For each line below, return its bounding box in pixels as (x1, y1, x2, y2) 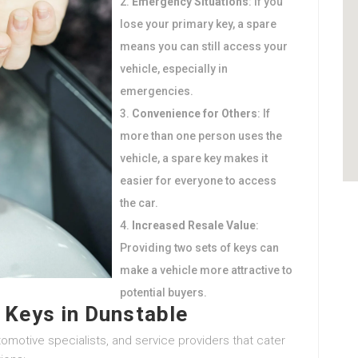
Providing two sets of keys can (120, 241, 279, 254)
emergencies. (120, 85, 193, 97)
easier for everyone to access (120, 174, 276, 187)
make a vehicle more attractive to (120, 264, 292, 276)
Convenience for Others (132, 107, 257, 120)
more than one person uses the (120, 129, 282, 142)
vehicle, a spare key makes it (120, 152, 268, 165)
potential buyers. (120, 286, 207, 299)
